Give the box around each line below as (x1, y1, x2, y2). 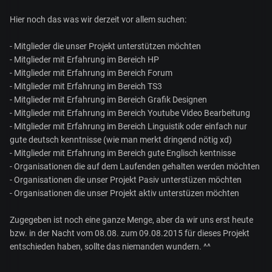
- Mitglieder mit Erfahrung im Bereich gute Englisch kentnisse (10, 148, 236, 158)
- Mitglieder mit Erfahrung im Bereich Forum (10, 67, 172, 78)
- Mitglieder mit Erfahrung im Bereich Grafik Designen (10, 94, 207, 104)
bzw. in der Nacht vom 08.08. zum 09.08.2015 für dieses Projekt (10, 228, 250, 238)
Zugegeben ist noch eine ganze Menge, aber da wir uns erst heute (10, 214, 253, 225)
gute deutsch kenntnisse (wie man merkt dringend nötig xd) (10, 134, 232, 144)
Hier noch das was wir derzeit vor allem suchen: (10, 14, 186, 24)
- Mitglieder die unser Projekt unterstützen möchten (10, 41, 201, 51)
